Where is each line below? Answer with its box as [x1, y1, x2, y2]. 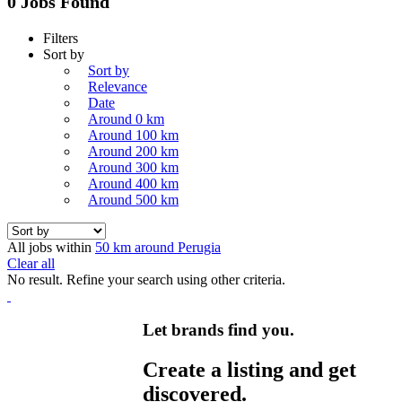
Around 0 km [88, 110, 164, 127]
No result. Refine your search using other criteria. [7, 271, 285, 287]
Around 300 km [88, 159, 179, 175]
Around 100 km [88, 127, 179, 143]
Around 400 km [88, 175, 179, 191]
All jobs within [7, 239, 95, 255]
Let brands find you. [143, 320, 295, 340]
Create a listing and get [143, 358, 357, 382]
